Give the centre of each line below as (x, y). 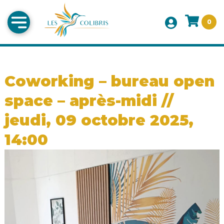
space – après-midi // (89, 101)
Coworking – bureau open (109, 81)
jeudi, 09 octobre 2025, (99, 120)
